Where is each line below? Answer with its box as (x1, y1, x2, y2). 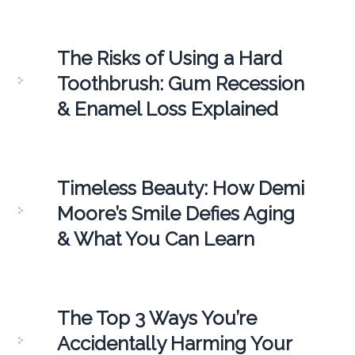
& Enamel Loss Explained (56, 97, 278, 120)
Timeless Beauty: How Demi (56, 176, 304, 200)
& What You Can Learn (56, 227, 254, 250)
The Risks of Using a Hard (56, 46, 282, 70)
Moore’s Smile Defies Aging (56, 201, 295, 225)
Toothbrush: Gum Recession (56, 71, 304, 95)
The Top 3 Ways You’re (56, 306, 257, 330)
